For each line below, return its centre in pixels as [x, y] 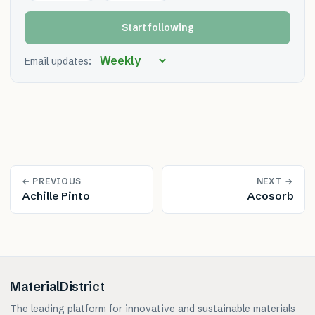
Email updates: [58, 61]
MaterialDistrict [57, 287]
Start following [157, 27]
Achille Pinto [56, 196]
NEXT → [275, 181]
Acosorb [270, 196]
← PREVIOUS [52, 181]
